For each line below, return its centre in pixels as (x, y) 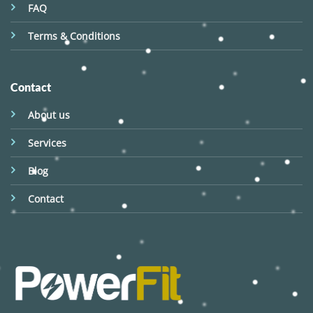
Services (47, 143)
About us (49, 115)
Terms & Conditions (74, 36)
